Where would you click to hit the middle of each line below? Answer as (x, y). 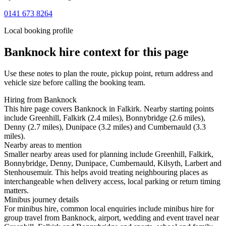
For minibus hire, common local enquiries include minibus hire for (109, 209)
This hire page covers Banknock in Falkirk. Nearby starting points (109, 109)
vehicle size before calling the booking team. (75, 83)
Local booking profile (39, 31)
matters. (16, 191)
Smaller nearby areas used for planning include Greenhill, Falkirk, (109, 154)
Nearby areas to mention (43, 145)
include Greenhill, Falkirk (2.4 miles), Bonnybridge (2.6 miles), (105, 118)
